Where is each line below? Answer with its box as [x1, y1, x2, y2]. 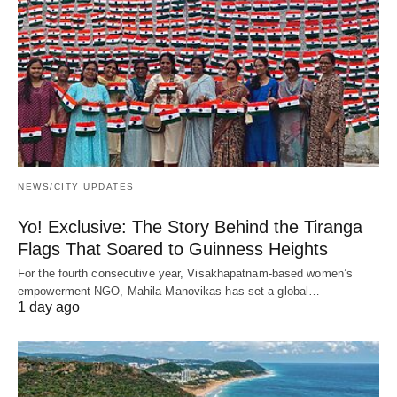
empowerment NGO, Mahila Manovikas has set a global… [18, 284, 321, 298]
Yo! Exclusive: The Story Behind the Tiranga [18, 216, 362, 237]
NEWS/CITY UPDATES [18, 181, 135, 191]
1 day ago [18, 299, 80, 315]
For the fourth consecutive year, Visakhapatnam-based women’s [18, 266, 354, 280]
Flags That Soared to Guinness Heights [18, 238, 328, 259]
